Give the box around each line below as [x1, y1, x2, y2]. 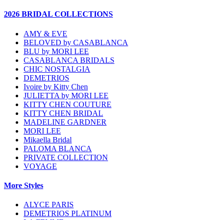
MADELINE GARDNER [24, 117, 107, 126]
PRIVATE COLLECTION [24, 153, 108, 162]
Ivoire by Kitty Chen [24, 82, 88, 91]
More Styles [4, 181, 43, 190]
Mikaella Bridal [24, 135, 72, 144]
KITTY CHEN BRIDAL [24, 109, 103, 117]
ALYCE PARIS [24, 200, 74, 209]
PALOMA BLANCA [24, 144, 92, 153]
